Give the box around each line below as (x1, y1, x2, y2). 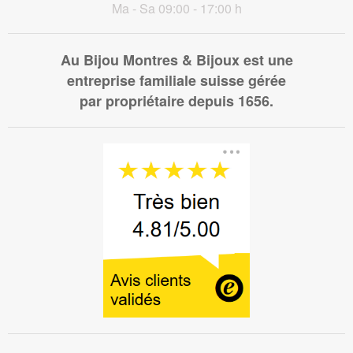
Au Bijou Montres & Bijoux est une (60, 50, 293, 71)
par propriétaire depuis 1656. (80, 91, 273, 112)
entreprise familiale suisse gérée (67, 70, 286, 91)
